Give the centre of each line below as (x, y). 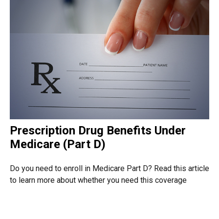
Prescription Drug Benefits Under (98, 130)
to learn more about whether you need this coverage (98, 180)
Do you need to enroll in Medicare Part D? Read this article (109, 168)
